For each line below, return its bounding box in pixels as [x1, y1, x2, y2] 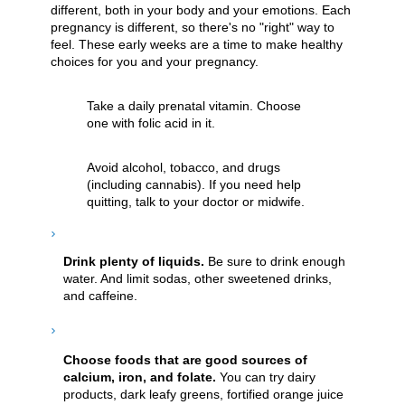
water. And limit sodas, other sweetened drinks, [63, 270, 332, 286]
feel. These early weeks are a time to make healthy [51, 36, 343, 52]
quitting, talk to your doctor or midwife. [87, 193, 305, 209]
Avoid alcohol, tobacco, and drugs [87, 159, 280, 174]
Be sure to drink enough [208, 253, 345, 268]
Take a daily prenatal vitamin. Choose [87, 98, 301, 113]
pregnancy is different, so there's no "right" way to [51, 19, 334, 34]
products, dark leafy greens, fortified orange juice [63, 387, 344, 402]
